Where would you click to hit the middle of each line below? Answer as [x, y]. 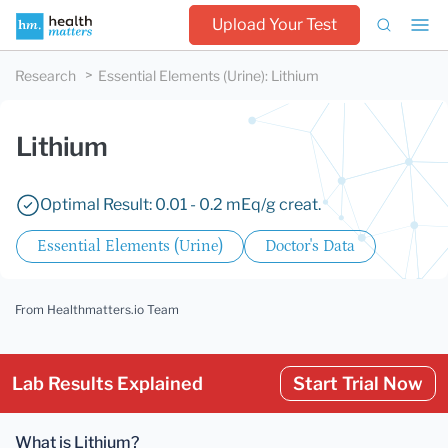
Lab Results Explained [107, 383]
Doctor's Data [310, 246]
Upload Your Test [274, 24]
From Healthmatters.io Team [97, 309]
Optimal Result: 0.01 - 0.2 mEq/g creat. [180, 204]
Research [45, 75]
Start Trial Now [358, 383]
